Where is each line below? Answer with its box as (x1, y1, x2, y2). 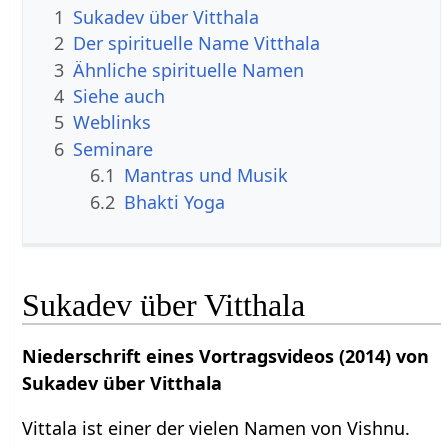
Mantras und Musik (124, 163, 289, 188)
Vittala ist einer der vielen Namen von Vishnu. (22, 416, 411, 441)
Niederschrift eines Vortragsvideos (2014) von (22, 344, 430, 369)
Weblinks (73, 110, 152, 135)
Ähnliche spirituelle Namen (73, 57, 305, 82)
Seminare (73, 136, 154, 161)
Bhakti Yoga (124, 189, 226, 214)
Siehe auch (73, 84, 166, 109)
